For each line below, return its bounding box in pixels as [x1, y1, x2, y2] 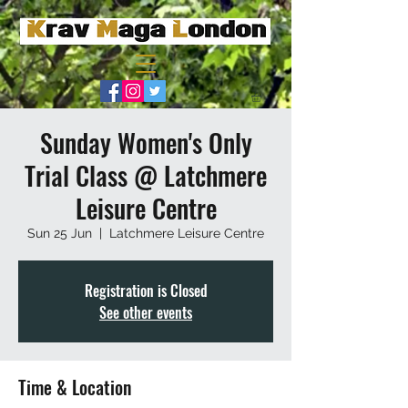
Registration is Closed [84, 280, 208, 302]
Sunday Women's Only [39, 124, 252, 162]
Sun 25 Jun [27, 226, 92, 241]
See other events [99, 301, 192, 324]
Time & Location [18, 373, 131, 402]
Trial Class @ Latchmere [25, 157, 267, 195]
